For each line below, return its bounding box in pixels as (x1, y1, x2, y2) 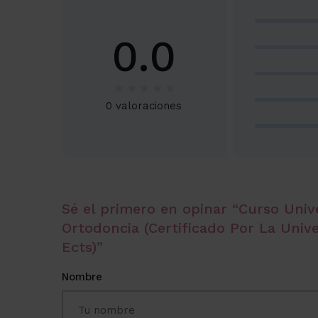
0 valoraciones (106, 99, 182, 113)
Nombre (62, 270, 102, 284)
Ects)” (62, 238, 103, 256)
